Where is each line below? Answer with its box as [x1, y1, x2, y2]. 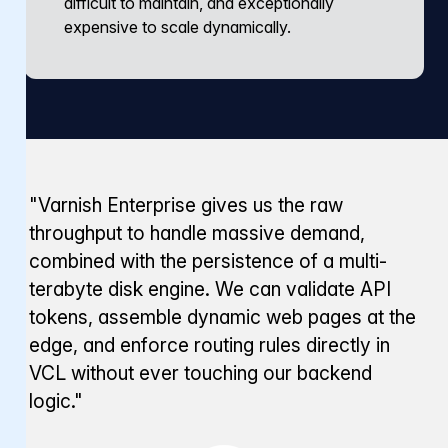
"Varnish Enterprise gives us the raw [29, 193, 344, 218]
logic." [29, 389, 84, 414]
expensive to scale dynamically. [64, 16, 291, 37]
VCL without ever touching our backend [29, 361, 373, 386]
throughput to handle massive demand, [29, 221, 366, 246]
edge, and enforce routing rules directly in [29, 333, 391, 358]
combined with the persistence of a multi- [29, 249, 388, 274]
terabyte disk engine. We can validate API [29, 277, 392, 302]
